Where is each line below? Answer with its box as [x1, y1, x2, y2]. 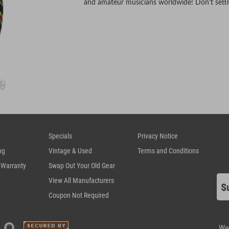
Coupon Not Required [49, 191, 109, 199]
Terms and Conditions [138, 146, 199, 155]
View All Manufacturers [49, 176, 114, 185]
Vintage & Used [49, 146, 92, 155]
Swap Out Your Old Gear [49, 161, 115, 170]
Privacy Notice [138, 131, 178, 140]
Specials [49, 131, 72, 140]
